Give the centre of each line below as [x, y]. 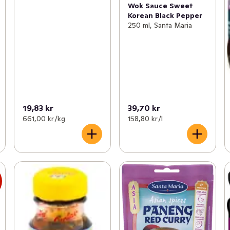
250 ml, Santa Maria [160, 25]
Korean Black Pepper [165, 15]
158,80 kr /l [145, 118]
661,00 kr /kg [44, 118]
